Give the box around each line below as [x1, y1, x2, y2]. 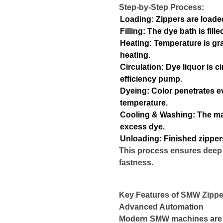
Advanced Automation [119, 203, 204, 211]
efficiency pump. [120, 75, 182, 83]
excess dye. [120, 122, 165, 131]
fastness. [119, 158, 153, 167]
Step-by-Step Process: [119, 3, 204, 11]
